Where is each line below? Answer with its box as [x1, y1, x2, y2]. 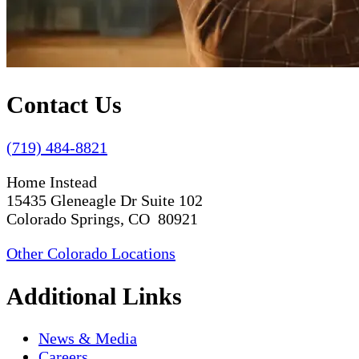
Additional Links [6, 282, 182, 309]
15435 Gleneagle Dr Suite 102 [6, 191, 203, 209]
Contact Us [6, 91, 122, 118]
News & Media [38, 329, 137, 348]
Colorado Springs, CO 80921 [6, 209, 198, 228]
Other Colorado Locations [6, 244, 175, 262]
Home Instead [6, 172, 97, 191]
